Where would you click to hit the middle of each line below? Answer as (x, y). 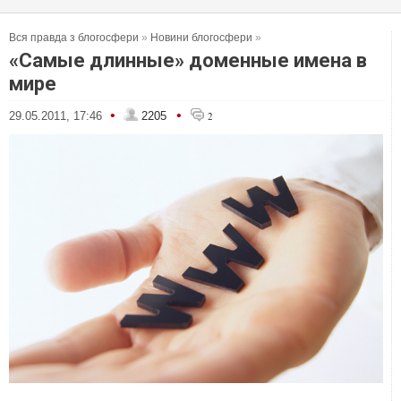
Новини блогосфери (201, 38)
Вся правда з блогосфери (74, 38)
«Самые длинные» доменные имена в (188, 60)
